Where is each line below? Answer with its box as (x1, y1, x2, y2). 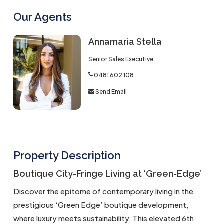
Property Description (13, 149, 121, 162)
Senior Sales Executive (88, 55, 153, 63)
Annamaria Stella (88, 36, 162, 47)
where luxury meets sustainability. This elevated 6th (13, 213, 194, 223)
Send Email (95, 88, 127, 96)
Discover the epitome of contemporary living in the (13, 186, 193, 196)
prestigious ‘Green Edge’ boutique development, (13, 200, 189, 209)
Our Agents (13, 10, 72, 23)
